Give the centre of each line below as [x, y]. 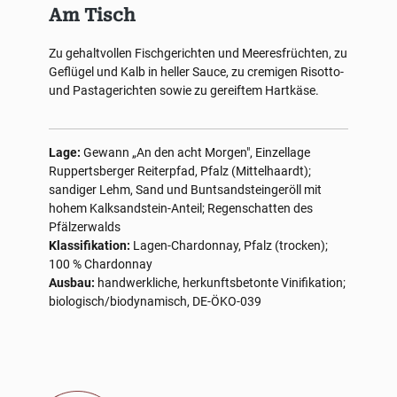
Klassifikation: [90, 245]
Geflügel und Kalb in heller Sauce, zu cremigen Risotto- [196, 72]
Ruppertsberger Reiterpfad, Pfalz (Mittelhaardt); [180, 171]
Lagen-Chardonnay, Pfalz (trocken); [229, 245]
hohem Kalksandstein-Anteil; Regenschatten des [181, 208]
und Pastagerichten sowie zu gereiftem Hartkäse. [184, 90]
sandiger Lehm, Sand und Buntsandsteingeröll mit [185, 190]
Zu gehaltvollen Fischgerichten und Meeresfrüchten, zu [198, 53]
